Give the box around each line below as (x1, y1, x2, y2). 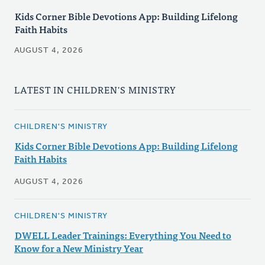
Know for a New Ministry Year (14, 240, 143, 256)
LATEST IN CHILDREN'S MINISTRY (14, 82, 176, 98)
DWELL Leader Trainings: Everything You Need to (15, 227, 231, 243)
